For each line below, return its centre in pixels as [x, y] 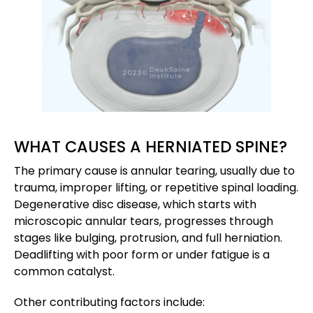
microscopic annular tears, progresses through [144, 221]
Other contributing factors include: [109, 302]
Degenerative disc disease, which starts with [135, 204]
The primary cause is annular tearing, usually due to [154, 170]
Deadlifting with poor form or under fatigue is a [142, 254]
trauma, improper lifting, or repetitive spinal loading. [156, 187]
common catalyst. [64, 271]
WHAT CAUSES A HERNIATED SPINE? [151, 146]
